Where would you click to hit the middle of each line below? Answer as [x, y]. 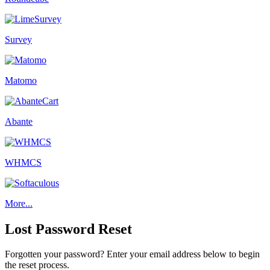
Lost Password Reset [68, 229]
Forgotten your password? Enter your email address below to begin [132, 254]
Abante [19, 121]
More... [19, 203]
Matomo [21, 80]
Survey [18, 39]
